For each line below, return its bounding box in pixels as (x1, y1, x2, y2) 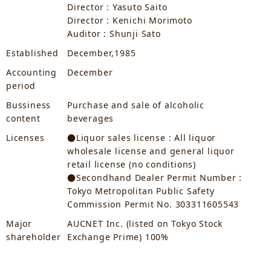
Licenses (6, 131, 45, 143)
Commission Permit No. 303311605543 (67, 198, 240, 210)
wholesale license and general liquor (67, 145, 235, 157)
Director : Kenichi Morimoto (67, 14, 192, 26)
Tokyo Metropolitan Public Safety (67, 184, 215, 197)
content (6, 112, 41, 124)
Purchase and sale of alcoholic (67, 99, 205, 111)
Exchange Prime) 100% (67, 230, 169, 243)
